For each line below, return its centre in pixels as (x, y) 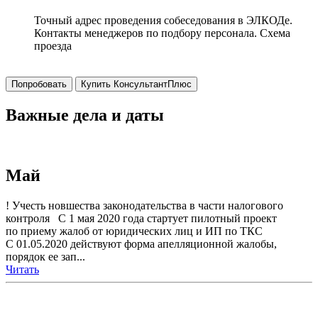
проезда (53, 46)
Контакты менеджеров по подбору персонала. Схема (162, 33)
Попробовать (39, 84)
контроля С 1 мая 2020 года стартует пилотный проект (141, 218)
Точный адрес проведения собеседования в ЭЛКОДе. (163, 20)
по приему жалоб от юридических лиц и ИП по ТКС (134, 231)
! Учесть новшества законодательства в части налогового (144, 205)
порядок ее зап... (45, 256)
